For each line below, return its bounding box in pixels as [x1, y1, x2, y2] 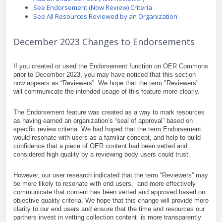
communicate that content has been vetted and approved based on [13, 188, 205, 196]
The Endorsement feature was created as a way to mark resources [13, 109, 205, 116]
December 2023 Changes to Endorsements [13, 36, 195, 48]
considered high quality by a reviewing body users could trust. [13, 151, 192, 159]
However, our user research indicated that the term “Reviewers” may [13, 171, 208, 179]
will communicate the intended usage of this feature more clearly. [13, 88, 202, 96]
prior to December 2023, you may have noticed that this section [13, 71, 196, 79]
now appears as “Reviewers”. [13, 79, 96, 87]
